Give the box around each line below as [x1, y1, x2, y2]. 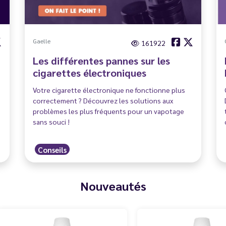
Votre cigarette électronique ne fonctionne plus [33, 85, 185, 94]
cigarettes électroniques [33, 66, 146, 79]
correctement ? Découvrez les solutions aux [33, 95, 173, 105]
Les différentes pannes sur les [33, 53, 170, 67]
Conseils [38, 144, 67, 154]
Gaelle [33, 36, 50, 45]
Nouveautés [80, 177, 146, 194]
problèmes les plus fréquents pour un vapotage [33, 106, 184, 116]
